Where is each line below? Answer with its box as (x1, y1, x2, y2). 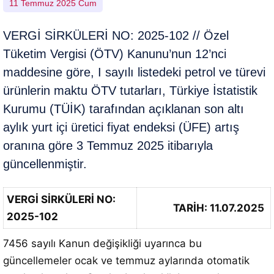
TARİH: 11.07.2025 (173, 202, 264, 214)
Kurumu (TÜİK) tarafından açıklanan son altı (3, 102, 244, 116)
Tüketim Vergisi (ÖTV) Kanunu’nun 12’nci (3, 47, 226, 61)
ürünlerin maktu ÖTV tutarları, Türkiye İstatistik (3, 84, 257, 97)
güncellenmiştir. (3, 157, 87, 171)
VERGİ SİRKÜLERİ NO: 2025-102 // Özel (3, 29, 229, 42)
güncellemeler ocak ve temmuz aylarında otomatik (3, 254, 250, 267)
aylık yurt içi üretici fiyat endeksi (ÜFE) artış (3, 120, 239, 134)
